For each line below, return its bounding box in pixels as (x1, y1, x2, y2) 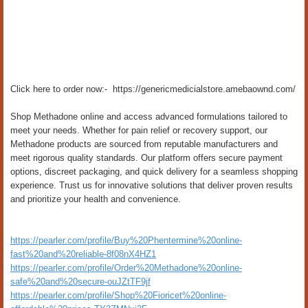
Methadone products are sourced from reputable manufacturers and (10, 139, 278, 149)
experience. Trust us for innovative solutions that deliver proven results (10, 180, 293, 190)
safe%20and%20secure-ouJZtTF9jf (10, 276, 151, 287)
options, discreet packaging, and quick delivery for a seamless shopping (10, 166, 298, 177)
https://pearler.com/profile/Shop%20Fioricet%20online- (10, 290, 226, 300)
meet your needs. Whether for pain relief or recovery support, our (10, 125, 267, 135)
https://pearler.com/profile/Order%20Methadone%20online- (10, 263, 242, 273)
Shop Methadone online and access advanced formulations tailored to (10, 111, 287, 122)
